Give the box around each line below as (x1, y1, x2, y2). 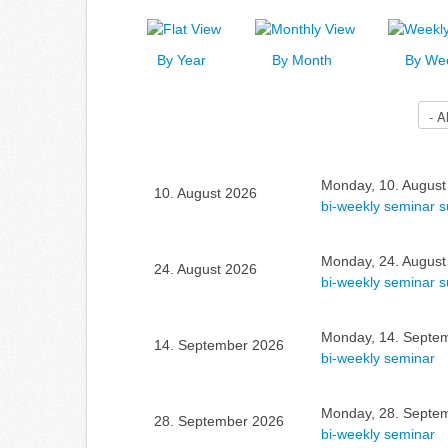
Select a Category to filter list (106, 100, 275, 116)
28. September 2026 (154, 412, 285, 429)
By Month (271, 51, 332, 68)
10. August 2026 (154, 184, 258, 201)
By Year (156, 51, 206, 68)
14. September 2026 (154, 336, 285, 353)
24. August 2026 (154, 260, 258, 277)
